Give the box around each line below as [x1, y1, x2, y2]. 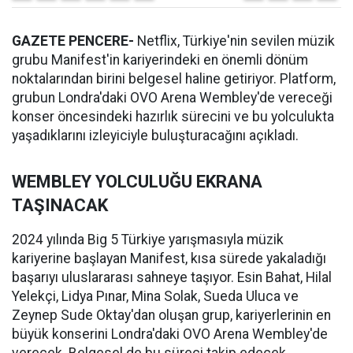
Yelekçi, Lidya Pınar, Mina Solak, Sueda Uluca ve [12, 288, 299, 305]
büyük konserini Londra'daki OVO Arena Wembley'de [12, 326, 328, 343]
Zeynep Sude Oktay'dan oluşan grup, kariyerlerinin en [12, 307, 331, 324]
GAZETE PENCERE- [12, 33, 134, 50]
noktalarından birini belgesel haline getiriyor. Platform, [12, 71, 336, 87]
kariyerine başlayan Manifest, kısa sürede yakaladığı [12, 251, 326, 267]
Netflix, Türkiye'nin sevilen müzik [134, 33, 335, 50]
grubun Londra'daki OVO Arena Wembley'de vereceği [12, 90, 333, 106]
